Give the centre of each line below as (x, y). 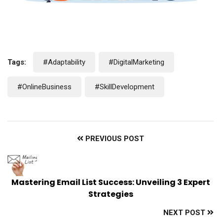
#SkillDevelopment (125, 87)
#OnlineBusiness (44, 87)
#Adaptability (64, 62)
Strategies (110, 194)
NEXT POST (185, 213)
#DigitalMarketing (136, 62)
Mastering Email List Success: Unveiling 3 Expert (110, 183)
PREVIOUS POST (114, 139)
